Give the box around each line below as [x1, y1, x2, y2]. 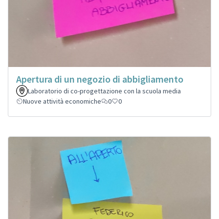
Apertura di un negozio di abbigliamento [16, 72, 183, 85]
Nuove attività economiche [23, 96, 101, 106]
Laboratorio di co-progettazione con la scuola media [28, 86, 181, 95]
